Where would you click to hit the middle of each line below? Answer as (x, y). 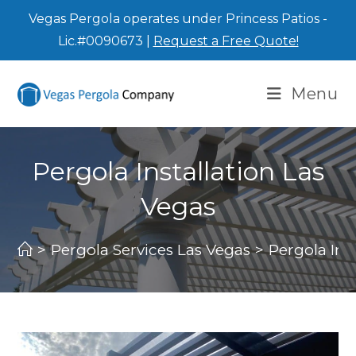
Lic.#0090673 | (105, 41)
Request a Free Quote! (226, 41)
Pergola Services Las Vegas (151, 250)
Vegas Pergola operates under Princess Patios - (178, 19)
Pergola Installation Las (178, 171)
